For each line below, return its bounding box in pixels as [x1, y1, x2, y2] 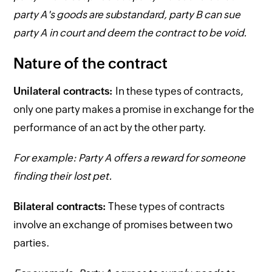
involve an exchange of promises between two [13, 218, 233, 231]
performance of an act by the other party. [13, 121, 207, 134]
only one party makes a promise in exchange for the [13, 103, 255, 115]
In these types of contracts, [115, 84, 244, 97]
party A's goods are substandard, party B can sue [13, 8, 241, 21]
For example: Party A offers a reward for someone [13, 151, 246, 164]
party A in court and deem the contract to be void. [13, 26, 248, 39]
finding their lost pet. [13, 169, 113, 182]
